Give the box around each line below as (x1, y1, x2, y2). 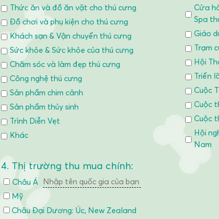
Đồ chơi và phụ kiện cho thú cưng (10, 17, 128, 26)
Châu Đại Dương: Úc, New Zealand (10, 205, 136, 215)
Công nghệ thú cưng (10, 73, 82, 83)
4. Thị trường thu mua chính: (1, 160, 133, 172)
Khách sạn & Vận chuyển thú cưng (10, 31, 131, 41)
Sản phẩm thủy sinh (10, 102, 79, 111)
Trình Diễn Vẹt (10, 116, 60, 126)
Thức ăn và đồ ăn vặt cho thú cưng (10, 2, 136, 12)
